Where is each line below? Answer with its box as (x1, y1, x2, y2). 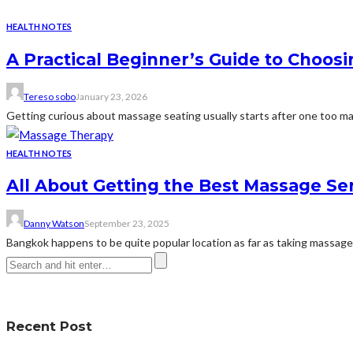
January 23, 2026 (76, 90, 147, 102)
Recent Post (6, 318, 92, 335)
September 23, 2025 (84, 217, 169, 229)
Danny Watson (24, 217, 84, 229)
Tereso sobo (24, 90, 76, 102)
